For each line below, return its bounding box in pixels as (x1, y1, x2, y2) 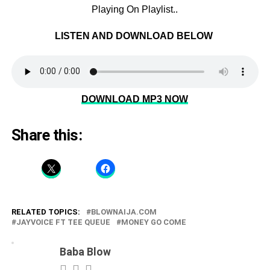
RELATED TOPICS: (11, 207, 80, 216)
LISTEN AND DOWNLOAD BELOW (54, 30, 215, 41)
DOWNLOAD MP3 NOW (81, 93, 189, 104)
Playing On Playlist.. (92, 4, 178, 14)
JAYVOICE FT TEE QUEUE (16, 217, 110, 227)
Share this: (11, 125, 83, 144)
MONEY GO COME (121, 217, 186, 227)
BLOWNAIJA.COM (90, 207, 157, 216)
